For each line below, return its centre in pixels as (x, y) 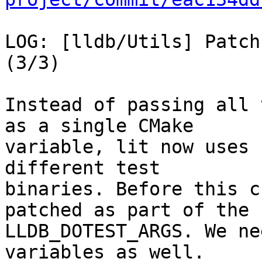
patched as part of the (127, 210)
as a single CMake (99, 126)
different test (82, 168)
